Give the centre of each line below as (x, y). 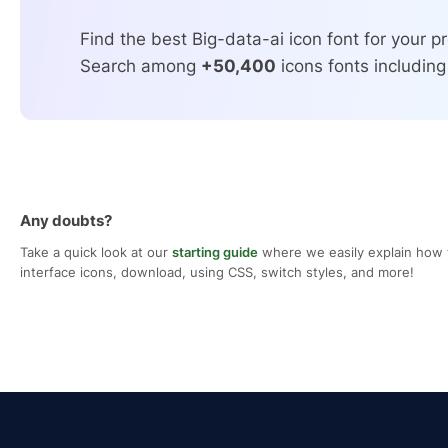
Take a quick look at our (96, 252)
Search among (140, 66)
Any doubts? (66, 221)
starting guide (215, 252)
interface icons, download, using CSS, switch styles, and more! (217, 272)
